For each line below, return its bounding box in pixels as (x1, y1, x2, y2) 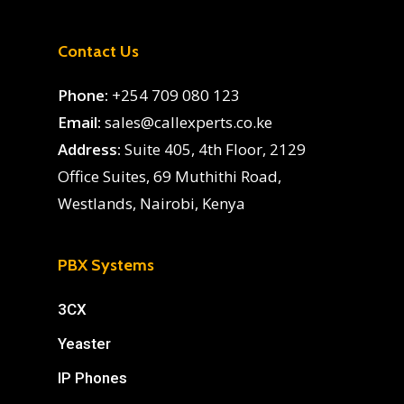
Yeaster (58, 335, 111, 353)
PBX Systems (58, 255, 154, 275)
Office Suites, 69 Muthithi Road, (58, 166, 281, 187)
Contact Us (58, 41, 139, 61)
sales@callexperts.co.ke (101, 112, 272, 133)
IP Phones (58, 369, 127, 387)
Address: (58, 139, 121, 160)
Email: (58, 112, 101, 133)
